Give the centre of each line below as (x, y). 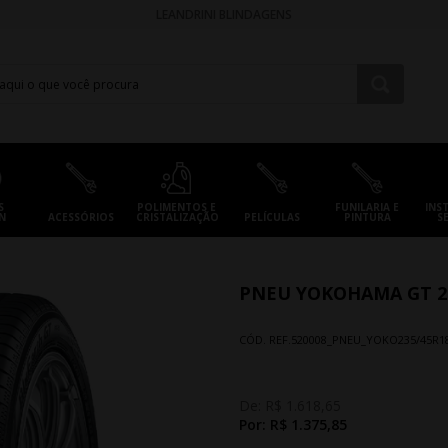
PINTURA (367, 217)
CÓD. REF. (265, 339)
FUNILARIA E (367, 207)
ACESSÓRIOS (80, 217)
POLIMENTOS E (176, 207)
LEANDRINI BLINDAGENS (223, 14)
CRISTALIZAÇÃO (178, 217)
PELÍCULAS (271, 217)
